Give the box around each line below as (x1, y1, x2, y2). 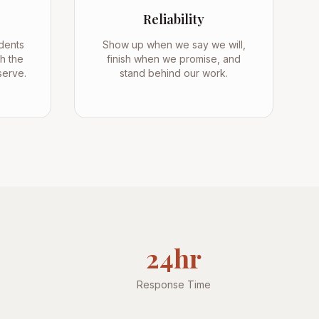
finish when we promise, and (107, 53, 241, 65)
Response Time (137, 278, 211, 291)
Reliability (143, 11, 204, 28)
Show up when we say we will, (102, 38, 246, 51)
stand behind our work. (120, 67, 228, 79)
